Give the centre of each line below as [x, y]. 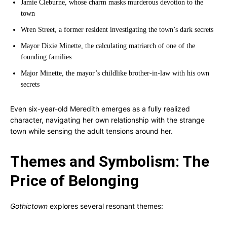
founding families [46, 57]
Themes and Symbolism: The [110, 161]
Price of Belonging [74, 181]
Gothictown [29, 206]
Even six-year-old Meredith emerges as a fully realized [100, 109]
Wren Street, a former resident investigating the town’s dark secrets [117, 30]
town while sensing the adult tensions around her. [91, 131]
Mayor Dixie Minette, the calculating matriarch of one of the [108, 46]
